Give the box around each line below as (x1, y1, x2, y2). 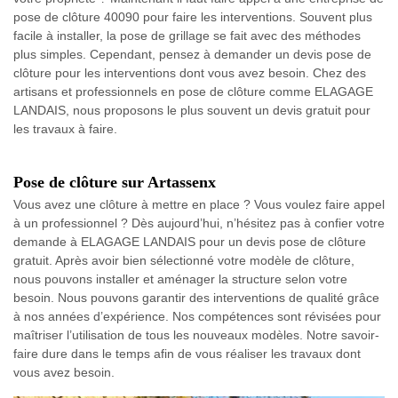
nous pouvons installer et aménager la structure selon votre (13, 271, 347, 286)
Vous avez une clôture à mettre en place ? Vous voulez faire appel (13, 196, 385, 211)
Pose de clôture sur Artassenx (13, 172, 216, 191)
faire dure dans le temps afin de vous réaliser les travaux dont (13, 346, 361, 361)
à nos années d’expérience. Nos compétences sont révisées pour (13, 308, 381, 323)
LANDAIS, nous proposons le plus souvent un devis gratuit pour (13, 102, 370, 117)
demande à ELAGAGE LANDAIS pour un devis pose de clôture (13, 234, 366, 249)
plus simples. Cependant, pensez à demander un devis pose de (13, 46, 371, 61)
